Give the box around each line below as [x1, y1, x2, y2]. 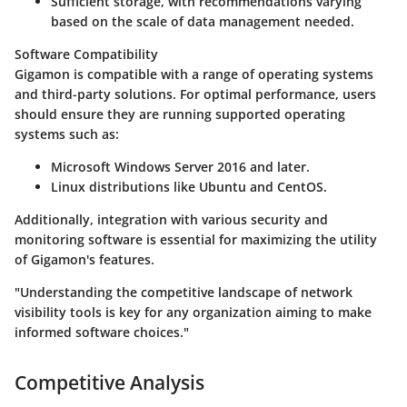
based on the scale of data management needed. [51, 12, 354, 30]
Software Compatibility [15, 45, 158, 63]
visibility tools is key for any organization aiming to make [15, 303, 372, 321]
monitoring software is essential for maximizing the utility [15, 230, 377, 248]
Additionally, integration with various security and [15, 210, 328, 228]
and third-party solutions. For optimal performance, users [15, 84, 376, 103]
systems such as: [15, 124, 119, 143]
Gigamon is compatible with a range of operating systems [15, 65, 373, 83]
